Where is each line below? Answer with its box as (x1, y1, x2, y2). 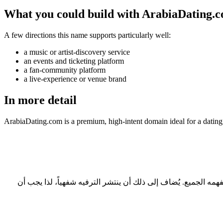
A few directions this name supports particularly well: (4, 31, 171, 40)
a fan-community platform (24, 66, 106, 75)
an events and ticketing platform (24, 57, 124, 66)
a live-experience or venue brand (24, 75, 126, 84)
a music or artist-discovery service (24, 48, 130, 57)
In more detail (4, 94, 77, 107)
